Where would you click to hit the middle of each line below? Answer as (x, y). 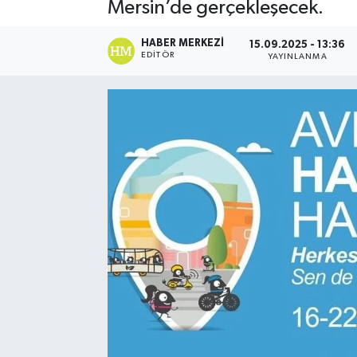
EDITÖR (158, 55)
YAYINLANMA (297, 57)
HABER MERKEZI (183, 43)
